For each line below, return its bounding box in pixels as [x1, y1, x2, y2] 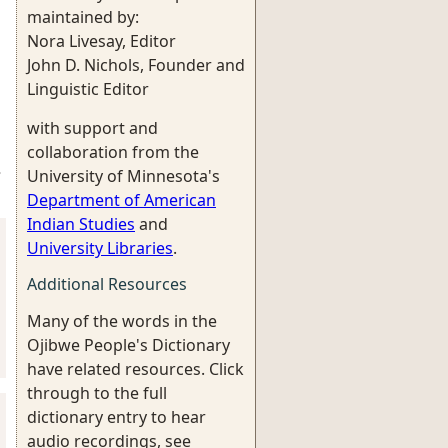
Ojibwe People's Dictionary [27, 334, 230, 356]
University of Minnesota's [27, 165, 220, 187]
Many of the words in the [27, 310, 217, 332]
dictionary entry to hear [27, 406, 206, 428]
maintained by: [27, 6, 139, 28]
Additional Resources [27, 273, 187, 295]
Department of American [27, 189, 216, 211]
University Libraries [27, 237, 173, 259]
